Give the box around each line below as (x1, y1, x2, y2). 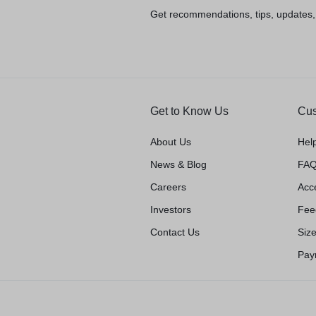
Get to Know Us (150, 105, 229, 117)
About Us (150, 136, 191, 147)
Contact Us (150, 226, 200, 238)
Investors (150, 204, 191, 215)
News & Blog (150, 159, 207, 170)
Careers (150, 181, 186, 193)
